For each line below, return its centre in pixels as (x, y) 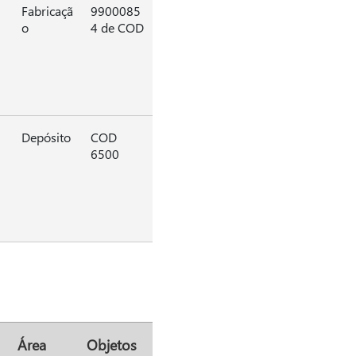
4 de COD (117, 27)
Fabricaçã (47, 11)
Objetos (111, 344)
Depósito (46, 137)
